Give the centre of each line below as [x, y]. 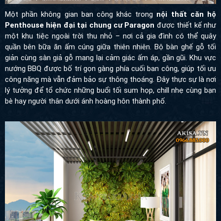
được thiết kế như [185, 25]
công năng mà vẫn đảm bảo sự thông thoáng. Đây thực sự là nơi [110, 80]
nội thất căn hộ [186, 15]
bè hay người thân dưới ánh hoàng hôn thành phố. [86, 101]
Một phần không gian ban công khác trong [81, 15]
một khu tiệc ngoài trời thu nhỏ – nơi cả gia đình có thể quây [110, 36]
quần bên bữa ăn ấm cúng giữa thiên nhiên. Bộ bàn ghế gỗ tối [110, 47]
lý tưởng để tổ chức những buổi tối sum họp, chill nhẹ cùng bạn [110, 91]
